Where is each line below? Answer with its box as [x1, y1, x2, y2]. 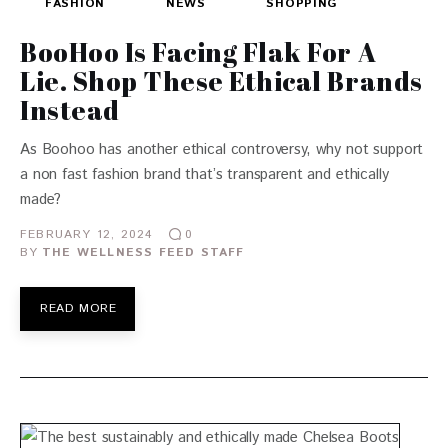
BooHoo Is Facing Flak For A [20, 34, 377, 71]
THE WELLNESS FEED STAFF [42, 244, 245, 262]
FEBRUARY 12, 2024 [20, 225, 154, 243]
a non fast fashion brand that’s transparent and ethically [20, 164, 389, 186]
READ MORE [40, 300, 117, 318]
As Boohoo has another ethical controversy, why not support [20, 139, 424, 161]
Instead [20, 92, 120, 129]
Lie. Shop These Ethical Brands [20, 63, 423, 100]
